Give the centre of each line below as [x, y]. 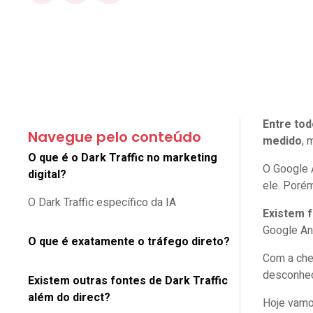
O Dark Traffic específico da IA [103, 203]
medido [283, 141]
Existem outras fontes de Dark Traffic [128, 281]
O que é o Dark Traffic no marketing [123, 158]
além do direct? [72, 298]
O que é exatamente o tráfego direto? [130, 242]
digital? [49, 175]
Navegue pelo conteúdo [115, 137]
